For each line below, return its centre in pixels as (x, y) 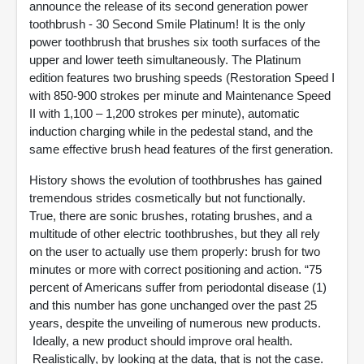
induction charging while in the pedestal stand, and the (171, 131)
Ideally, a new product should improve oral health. (161, 341)
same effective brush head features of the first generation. (181, 149)
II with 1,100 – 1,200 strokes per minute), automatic (165, 113)
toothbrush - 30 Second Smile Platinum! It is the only (167, 24)
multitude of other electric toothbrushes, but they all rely (175, 234)
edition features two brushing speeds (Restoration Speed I (182, 78)
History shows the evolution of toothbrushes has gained (175, 180)
